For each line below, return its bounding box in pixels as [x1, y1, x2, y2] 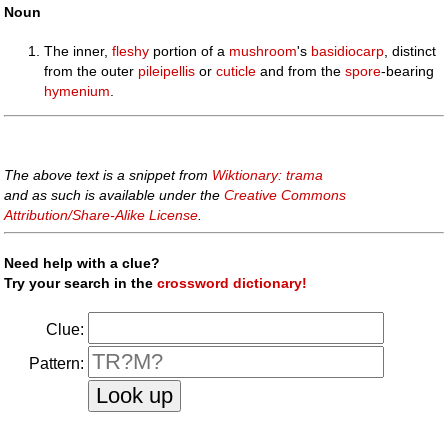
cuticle [216, 63, 257, 79]
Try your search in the [4, 274, 158, 291]
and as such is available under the [4, 186, 225, 203]
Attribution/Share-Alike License [4, 206, 199, 223]
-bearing [381, 63, 435, 79]
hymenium [44, 83, 111, 99]
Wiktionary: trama [212, 166, 324, 183]
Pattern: [29, 355, 85, 373]
